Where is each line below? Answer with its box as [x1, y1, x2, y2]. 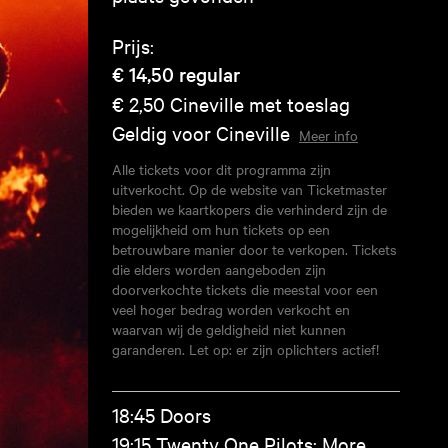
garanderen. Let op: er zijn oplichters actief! [112, 339, 379, 359]
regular [179, 61, 240, 87]
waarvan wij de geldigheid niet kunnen [112, 319, 346, 339]
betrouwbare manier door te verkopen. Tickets [112, 239, 397, 259]
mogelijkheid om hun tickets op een [112, 219, 330, 239]
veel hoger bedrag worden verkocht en [112, 299, 350, 319]
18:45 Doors [112, 402, 211, 427]
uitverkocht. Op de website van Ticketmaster [112, 179, 387, 199]
